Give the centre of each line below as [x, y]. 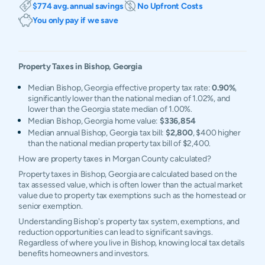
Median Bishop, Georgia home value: [94, 121]
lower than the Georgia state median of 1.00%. [110, 109]
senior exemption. [51, 206]
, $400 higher [216, 132]
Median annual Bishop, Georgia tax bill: [97, 132]
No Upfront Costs [170, 6]
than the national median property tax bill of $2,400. [119, 143]
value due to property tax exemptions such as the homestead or [132, 195]
